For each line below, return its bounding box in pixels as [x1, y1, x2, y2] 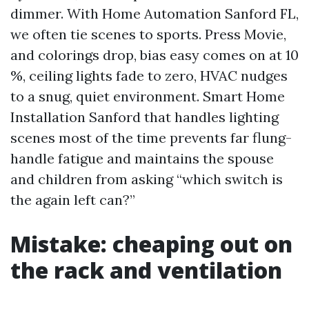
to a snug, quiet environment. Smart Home [10, 88, 285, 105]
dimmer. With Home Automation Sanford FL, [10, 5, 299, 22]
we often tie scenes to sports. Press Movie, [10, 26, 286, 43]
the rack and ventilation [10, 255, 282, 285]
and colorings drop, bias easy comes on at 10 [10, 46, 299, 63]
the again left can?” [10, 191, 135, 208]
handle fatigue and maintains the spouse [10, 150, 274, 167]
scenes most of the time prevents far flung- [10, 129, 292, 146]
